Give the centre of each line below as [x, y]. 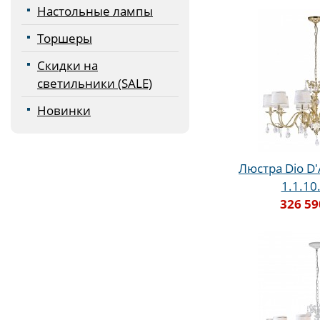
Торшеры [65, 38]
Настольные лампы [95, 11]
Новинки [64, 110]
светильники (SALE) [95, 83]
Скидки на [67, 65]
